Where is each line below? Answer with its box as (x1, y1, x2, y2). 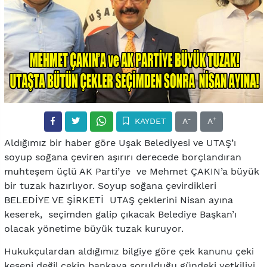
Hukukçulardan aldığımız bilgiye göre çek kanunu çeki (4, 245, 254, 257)
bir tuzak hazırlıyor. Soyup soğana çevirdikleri (4, 179, 219, 191)
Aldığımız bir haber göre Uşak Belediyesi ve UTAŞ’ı (4, 136, 236, 148)
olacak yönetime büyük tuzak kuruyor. (4, 222, 184, 234)
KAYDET (131, 116, 166, 126)
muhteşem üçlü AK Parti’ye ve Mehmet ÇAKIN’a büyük (4, 165, 259, 177)
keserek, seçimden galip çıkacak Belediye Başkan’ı (4, 208, 237, 220)
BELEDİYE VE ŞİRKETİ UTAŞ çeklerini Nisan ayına (4, 194, 233, 206)
